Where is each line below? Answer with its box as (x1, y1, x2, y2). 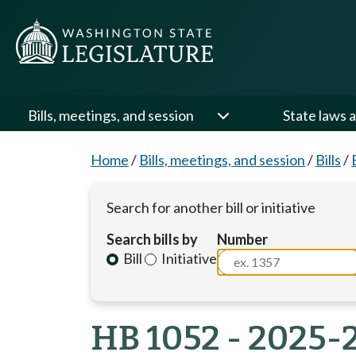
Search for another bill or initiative (106, 199, 315, 216)
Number (217, 230, 269, 248)
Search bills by (106, 230, 198, 248)
